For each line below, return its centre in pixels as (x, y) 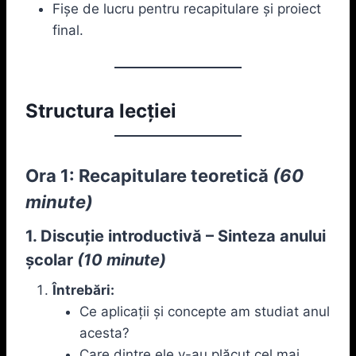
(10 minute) (122, 259)
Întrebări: (83, 290)
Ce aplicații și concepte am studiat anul (205, 311)
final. (68, 30)
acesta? (104, 333)
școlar (49, 259)
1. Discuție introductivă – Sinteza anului (176, 236)
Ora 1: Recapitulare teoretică (147, 175)
